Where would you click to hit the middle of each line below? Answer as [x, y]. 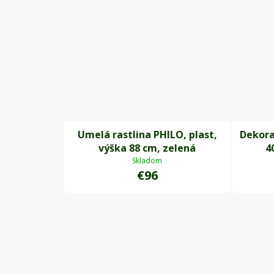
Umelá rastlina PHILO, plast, [147, 135]
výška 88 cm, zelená [147, 148]
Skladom [147, 161]
